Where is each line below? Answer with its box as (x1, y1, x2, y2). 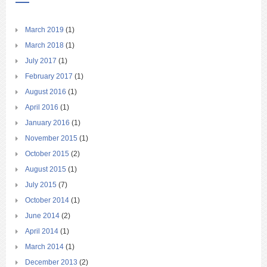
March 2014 (25, 243, 64, 252)
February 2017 (25, 72, 73, 81)
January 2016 (25, 119, 70, 128)
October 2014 (25, 196, 69, 205)
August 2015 (25, 165, 66, 174)
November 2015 (25, 134, 77, 143)
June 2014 (25, 212, 60, 221)
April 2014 (25, 227, 58, 236)
